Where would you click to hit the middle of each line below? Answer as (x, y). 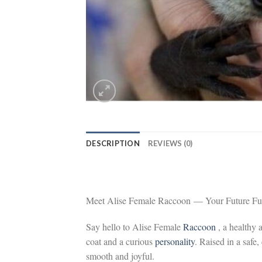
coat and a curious (120, 242)
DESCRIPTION (113, 143)
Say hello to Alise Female (135, 227)
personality (175, 242)
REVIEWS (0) (170, 143)
